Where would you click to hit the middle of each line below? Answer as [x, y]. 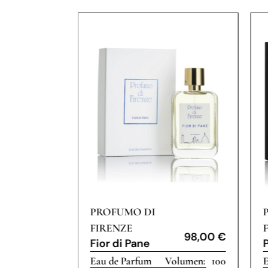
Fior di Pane [120, 244]
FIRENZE [111, 228]
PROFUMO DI [123, 212]
